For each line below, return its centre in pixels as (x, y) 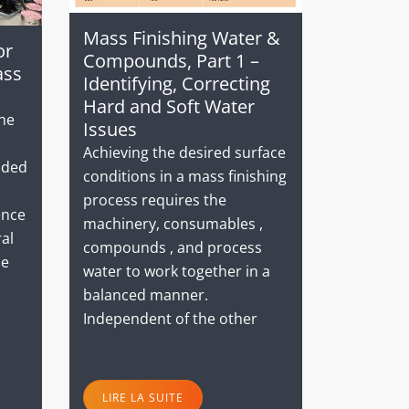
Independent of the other (170, 318)
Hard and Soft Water (169, 106)
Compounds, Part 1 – (171, 60)
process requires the (155, 199)
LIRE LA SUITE (143, 398)
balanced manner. (146, 294)
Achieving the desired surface (184, 152)
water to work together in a (177, 271)
